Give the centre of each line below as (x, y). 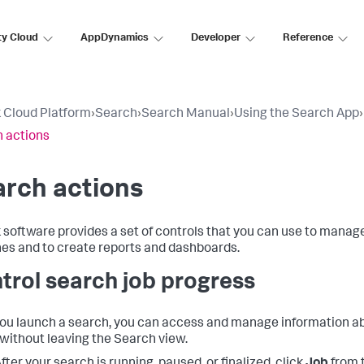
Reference (308, 38)
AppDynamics (115, 38)
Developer (216, 38)
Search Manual (186, 115)
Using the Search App (297, 115)
